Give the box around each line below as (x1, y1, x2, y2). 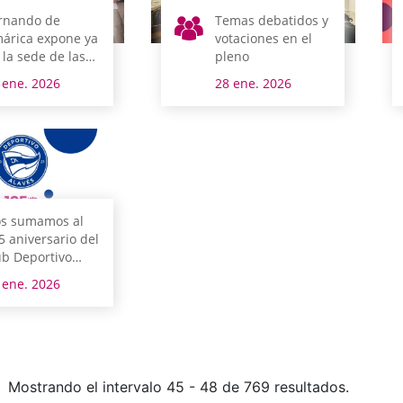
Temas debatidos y (215, 11, 329, 29)
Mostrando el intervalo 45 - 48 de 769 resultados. (7, 377, 349, 396)
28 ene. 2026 (215, 74, 292, 92)
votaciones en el (215, 29, 313, 47)
